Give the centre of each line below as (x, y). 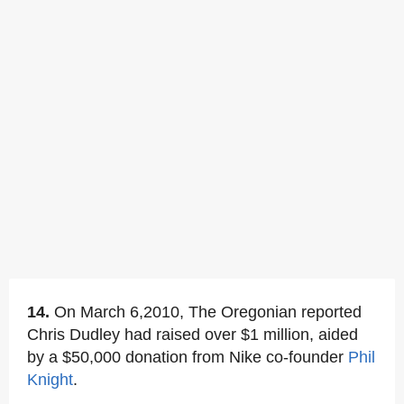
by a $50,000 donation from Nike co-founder (188, 357)
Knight (50, 380)
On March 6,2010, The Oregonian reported (208, 312)
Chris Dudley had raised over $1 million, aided (193, 335)
